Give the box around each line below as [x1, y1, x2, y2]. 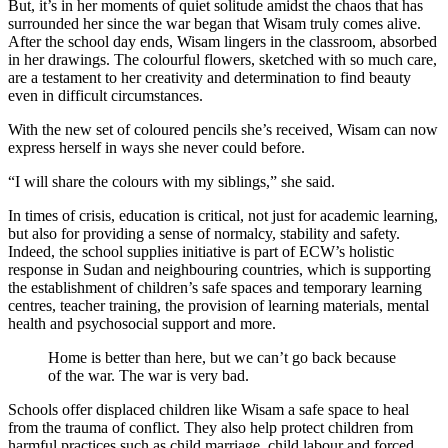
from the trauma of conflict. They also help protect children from [8, 419, 413, 437]
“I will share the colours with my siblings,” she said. [8, 173, 335, 191]
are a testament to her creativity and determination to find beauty [8, 69, 411, 87]
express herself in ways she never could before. [8, 139, 305, 157]
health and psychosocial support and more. [8, 315, 276, 333]
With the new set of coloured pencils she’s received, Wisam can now [8, 121, 438, 139]
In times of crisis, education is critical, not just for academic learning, [8, 207, 438, 225]
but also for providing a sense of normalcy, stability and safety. [8, 225, 400, 243]
